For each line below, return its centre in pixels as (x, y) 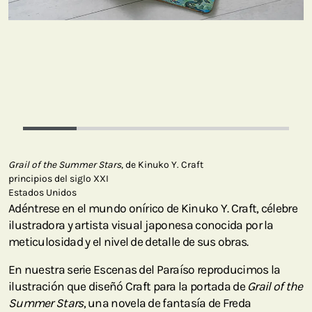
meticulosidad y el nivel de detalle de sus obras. (128, 242)
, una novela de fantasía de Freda (167, 303)
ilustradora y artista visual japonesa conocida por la (141, 225)
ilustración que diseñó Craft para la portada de (128, 287)
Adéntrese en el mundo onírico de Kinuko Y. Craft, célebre (153, 209)
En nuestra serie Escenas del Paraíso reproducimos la (145, 270)
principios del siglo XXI (58, 179)
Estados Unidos (42, 193)
